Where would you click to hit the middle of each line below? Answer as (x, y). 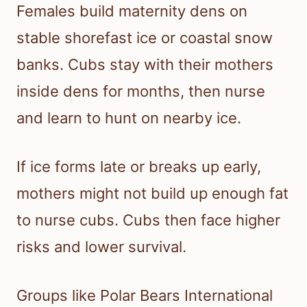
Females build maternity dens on (132, 11)
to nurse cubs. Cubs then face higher (148, 220)
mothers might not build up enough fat (152, 194)
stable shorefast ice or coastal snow (145, 38)
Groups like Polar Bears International (145, 296)
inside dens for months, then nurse (141, 91)
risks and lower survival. (101, 247)
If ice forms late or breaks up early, (139, 167)
